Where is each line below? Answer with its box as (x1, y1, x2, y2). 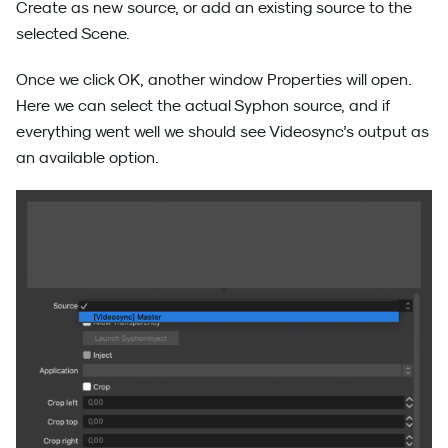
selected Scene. (16, 23, 130, 42)
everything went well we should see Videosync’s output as (16, 121, 429, 140)
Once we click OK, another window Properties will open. (16, 69, 412, 88)
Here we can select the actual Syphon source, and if (16, 95, 390, 114)
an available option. (16, 147, 159, 166)
